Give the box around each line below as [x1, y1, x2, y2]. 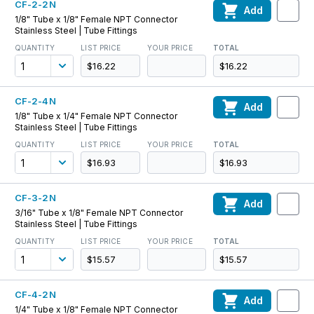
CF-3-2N [15, 192, 56, 203]
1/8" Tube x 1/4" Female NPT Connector [15, 111, 177, 121]
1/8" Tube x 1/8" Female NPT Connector [15, 14, 177, 25]
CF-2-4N [15, 95, 56, 107]
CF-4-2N [15, 289, 56, 300]
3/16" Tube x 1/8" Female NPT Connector [15, 207, 183, 218]
